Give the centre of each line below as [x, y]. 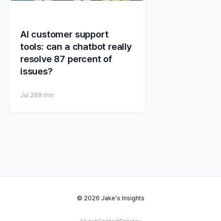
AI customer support [64, 35]
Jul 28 [29, 95]
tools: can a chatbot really [76, 47]
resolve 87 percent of [66, 59]
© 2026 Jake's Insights [110, 198]
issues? [37, 72]
